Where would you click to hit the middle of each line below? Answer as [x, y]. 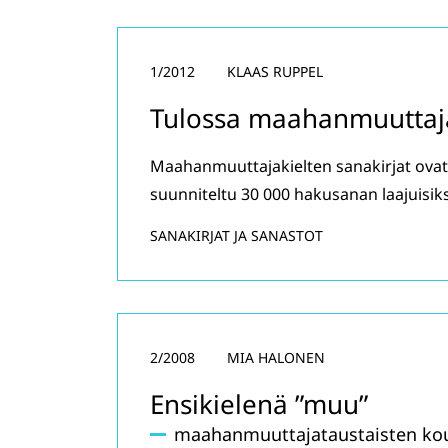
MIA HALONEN [276, 357]
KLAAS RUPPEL [275, 71]
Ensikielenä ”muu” [259, 404]
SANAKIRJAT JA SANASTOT [236, 235]
